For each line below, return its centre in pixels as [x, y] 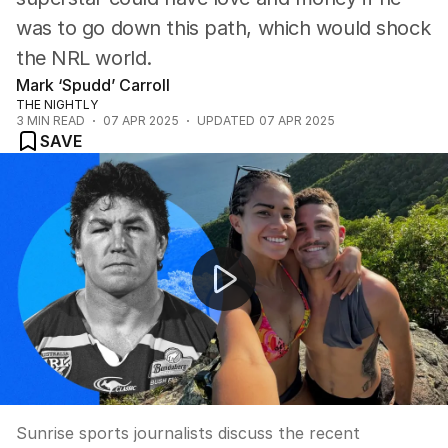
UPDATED [226, 120]
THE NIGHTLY [57, 104]
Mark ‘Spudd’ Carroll [93, 85]
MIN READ [54, 120]
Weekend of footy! [88, 178]
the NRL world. [84, 58]
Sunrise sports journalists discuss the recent [188, 433]
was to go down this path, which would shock [223, 28]
